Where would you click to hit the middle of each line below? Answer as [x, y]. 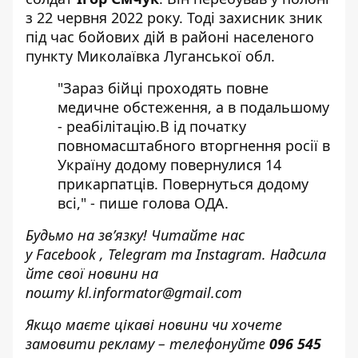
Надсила [296, 254]
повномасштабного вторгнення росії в [194, 145]
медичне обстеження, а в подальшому [193, 107]
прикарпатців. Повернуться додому [183, 184]
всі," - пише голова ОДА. [143, 203]
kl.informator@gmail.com [160, 292]
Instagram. [231, 254]
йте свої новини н [88, 273]
